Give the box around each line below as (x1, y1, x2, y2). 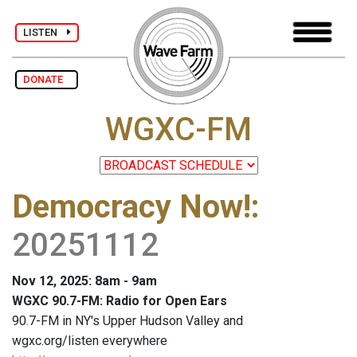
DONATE (23, 73, 70, 85)
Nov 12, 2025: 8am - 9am (12, 273, 157, 289)
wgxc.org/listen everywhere (12, 333, 167, 349)
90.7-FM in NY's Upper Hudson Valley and (12, 313, 243, 329)
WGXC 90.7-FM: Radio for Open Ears (12, 293, 227, 309)
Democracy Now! (12, 188, 251, 226)
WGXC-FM (105, 111, 252, 149)
